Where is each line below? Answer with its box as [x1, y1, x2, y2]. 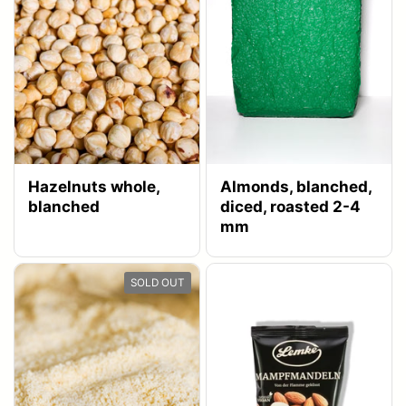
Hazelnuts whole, [28, 177, 160, 196]
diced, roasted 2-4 [220, 197, 361, 216]
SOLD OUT [130, 276, 185, 290]
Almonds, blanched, [220, 177, 372, 196]
